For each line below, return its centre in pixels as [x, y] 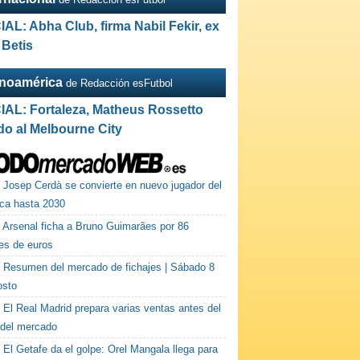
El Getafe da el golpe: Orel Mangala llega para [111, 349]
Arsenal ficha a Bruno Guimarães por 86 [96, 226]
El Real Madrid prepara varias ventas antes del [112, 308]
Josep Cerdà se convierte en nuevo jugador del [113, 185]
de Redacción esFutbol [120, 83]
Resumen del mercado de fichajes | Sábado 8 [109, 267]
